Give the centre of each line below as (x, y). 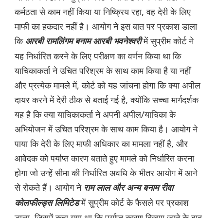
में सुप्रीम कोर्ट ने (167, 41)
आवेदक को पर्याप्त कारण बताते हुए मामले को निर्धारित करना (104, 158)
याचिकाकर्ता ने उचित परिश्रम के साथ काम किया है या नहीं (103, 71)
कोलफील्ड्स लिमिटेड (47, 203)
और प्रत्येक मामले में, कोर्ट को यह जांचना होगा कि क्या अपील (108, 85)
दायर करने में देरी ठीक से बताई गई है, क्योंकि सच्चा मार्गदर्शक (107, 100)
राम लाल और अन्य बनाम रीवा (128, 188)
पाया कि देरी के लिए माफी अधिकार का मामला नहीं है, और (101, 144)
